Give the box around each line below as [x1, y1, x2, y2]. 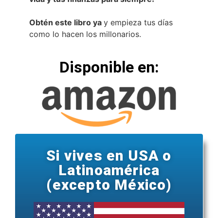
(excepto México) [46, 176, 172, 193]
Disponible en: [59, 57, 159, 76]
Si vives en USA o [46, 146, 172, 164]
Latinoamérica [58, 161, 160, 179]
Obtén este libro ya [29, 17, 104, 27]
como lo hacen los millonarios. [29, 29, 141, 39]
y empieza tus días [104, 17, 173, 27]
